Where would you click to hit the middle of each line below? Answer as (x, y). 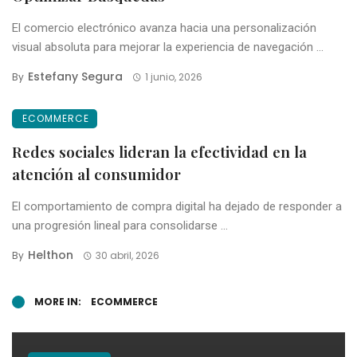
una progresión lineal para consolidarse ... (120, 225)
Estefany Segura (75, 76)
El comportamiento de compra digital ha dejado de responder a (177, 206)
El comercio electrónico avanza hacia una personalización (164, 27)
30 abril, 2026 (127, 255)
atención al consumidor (96, 173)
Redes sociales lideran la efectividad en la (159, 151)
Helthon (51, 255)
